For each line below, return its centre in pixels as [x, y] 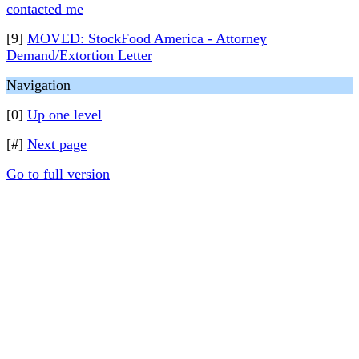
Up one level [65, 115]
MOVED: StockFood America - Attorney [147, 38]
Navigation [38, 85]
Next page [57, 144]
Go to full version [58, 174]
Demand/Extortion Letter [79, 55]
